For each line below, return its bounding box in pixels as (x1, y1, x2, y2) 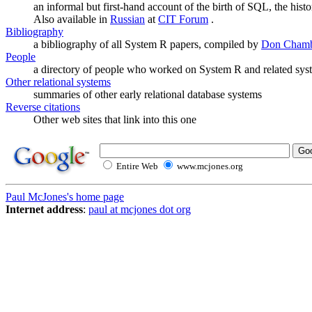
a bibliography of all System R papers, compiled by (33, 38, 261, 50)
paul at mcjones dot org (88, 203, 191, 215)
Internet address (6, 203, 83, 215)
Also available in (33, 13, 110, 25)
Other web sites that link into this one (33, 114, 196, 125)
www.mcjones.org (175, 161, 243, 171)
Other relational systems (6, 76, 111, 88)
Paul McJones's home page (6, 191, 124, 203)
